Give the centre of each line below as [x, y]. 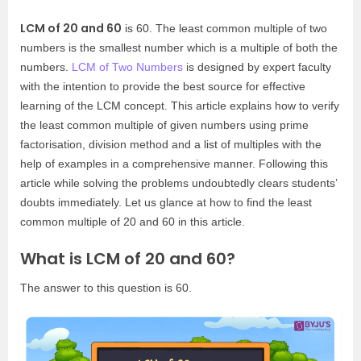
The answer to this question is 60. [106, 288]
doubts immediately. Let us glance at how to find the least [166, 202]
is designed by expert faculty [257, 67]
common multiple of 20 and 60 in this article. [133, 222]
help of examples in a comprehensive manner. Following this [174, 164]
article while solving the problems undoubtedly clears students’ [178, 183]
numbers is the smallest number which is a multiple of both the [179, 48]
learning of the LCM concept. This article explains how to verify [180, 106]
